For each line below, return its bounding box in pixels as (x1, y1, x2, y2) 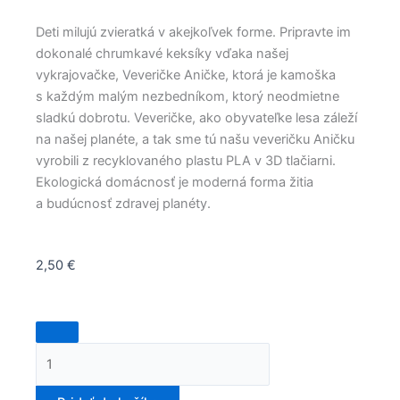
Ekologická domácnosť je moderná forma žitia (36, 173, 313, 190)
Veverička (35, 339, 93, 356)
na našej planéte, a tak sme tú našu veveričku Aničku (36, 130, 354, 147)
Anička (35, 361, 76, 378)
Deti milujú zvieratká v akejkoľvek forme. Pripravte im (36, 23, 351, 40)
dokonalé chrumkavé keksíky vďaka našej (36, 45, 288, 62)
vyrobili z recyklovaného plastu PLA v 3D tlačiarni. (36, 152, 336, 169)
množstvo (35, 318, 96, 335)
